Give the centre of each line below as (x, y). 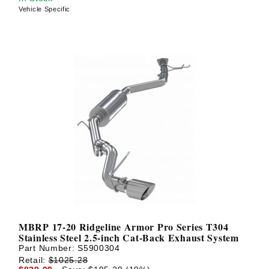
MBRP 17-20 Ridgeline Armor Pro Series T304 (124, 227)
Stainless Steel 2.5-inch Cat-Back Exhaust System (129, 238)
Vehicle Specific (45, 9)
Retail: (34, 260)
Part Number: (48, 248)
